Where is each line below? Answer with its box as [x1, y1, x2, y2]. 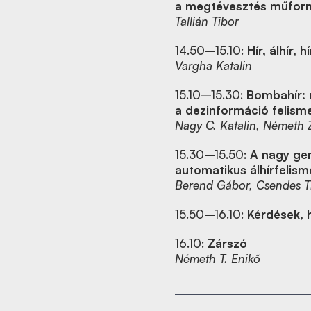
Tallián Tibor [175, 14, 239, 28]
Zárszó [208, 236, 247, 251]
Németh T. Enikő [175, 251, 260, 266]
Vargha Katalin [175, 58, 252, 73]
